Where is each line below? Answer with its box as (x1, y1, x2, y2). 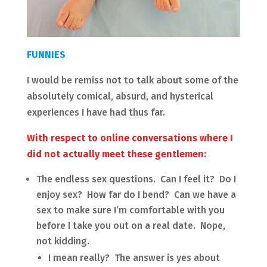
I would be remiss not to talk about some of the (26, 74, 238, 86)
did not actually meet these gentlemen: (26, 148, 206, 160)
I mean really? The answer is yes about (48, 252, 220, 263)
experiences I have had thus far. (26, 106, 165, 118)
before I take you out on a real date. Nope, (36, 219, 225, 231)
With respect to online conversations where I (26, 132, 233, 144)
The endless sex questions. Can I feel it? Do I (36, 173, 236, 185)
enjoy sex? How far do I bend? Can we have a (36, 188, 236, 200)
